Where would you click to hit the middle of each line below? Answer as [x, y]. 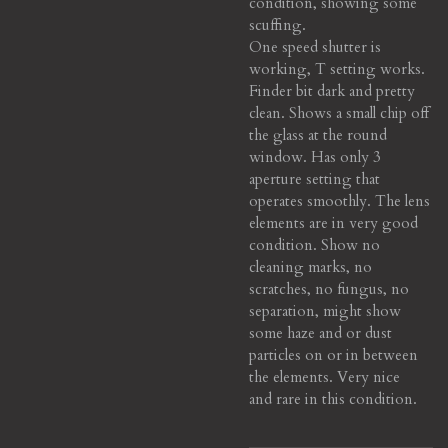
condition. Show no [314, 244]
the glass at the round [318, 134]
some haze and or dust [320, 332]
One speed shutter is [315, 46]
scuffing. [277, 24]
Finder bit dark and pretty [332, 90]
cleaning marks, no [310, 266]
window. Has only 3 [315, 156]
